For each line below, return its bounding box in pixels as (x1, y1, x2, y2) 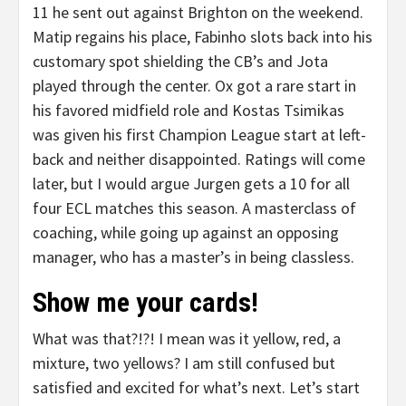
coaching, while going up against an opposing (33, 222, 339, 243)
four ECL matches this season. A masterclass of (33, 198, 356, 218)
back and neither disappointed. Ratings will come (33, 149, 365, 169)
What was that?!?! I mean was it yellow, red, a (33, 328, 341, 349)
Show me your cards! (33, 286, 258, 318)
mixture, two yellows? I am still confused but (33, 353, 335, 373)
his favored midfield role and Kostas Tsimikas (33, 100, 344, 121)
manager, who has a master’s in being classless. (33, 246, 354, 267)
